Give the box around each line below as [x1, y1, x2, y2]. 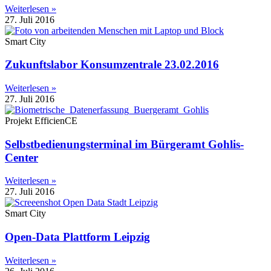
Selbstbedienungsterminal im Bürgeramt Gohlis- [5, 137, 244, 151]
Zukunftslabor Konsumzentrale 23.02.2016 [5, 58, 219, 71]
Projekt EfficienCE [5, 116, 77, 126]
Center [5, 151, 38, 164]
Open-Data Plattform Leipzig [5, 230, 150, 244]
